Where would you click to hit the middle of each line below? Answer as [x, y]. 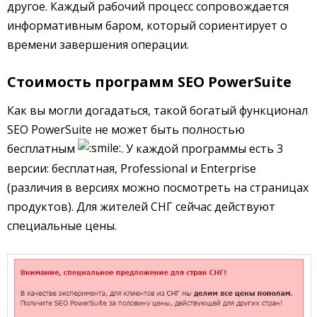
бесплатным [42, 148]
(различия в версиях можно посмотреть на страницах [158, 188]
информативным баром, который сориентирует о [147, 25]
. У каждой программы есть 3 [202, 148]
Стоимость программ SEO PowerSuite [149, 81]
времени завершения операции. [98, 44]
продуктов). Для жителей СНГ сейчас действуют [141, 207]
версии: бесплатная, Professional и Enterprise [132, 169]
